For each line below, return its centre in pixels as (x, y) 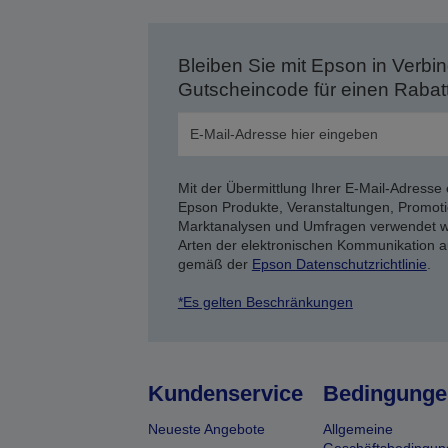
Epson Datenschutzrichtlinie (339, 264)
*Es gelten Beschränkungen (265, 302)
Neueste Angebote (206, 429)
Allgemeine (357, 429)
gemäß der (214, 264)
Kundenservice (225, 393)
